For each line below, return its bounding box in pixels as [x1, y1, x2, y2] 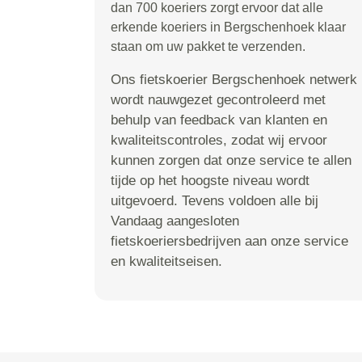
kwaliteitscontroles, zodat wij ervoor [111, 133, 327, 148]
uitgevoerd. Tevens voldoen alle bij [111, 193, 318, 208]
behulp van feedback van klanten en [111, 112, 327, 128]
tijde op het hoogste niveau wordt [111, 173, 309, 188]
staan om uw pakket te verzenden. [111, 40, 305, 53]
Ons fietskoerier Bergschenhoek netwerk [111, 72, 357, 87]
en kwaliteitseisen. [111, 254, 222, 269]
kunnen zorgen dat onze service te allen [111, 153, 351, 168]
